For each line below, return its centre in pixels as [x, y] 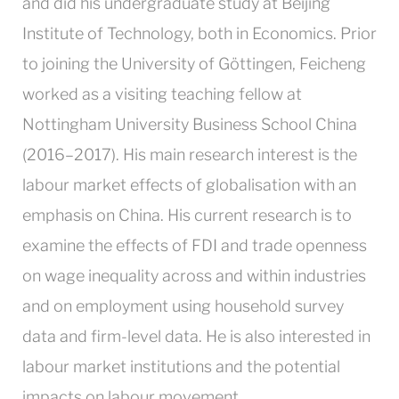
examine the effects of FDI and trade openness [195, 245]
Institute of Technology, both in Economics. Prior [199, 33]
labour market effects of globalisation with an [189, 185]
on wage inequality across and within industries [194, 276]
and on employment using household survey [183, 306]
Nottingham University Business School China [190, 124]
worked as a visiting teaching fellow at [162, 94]
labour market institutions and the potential [181, 366]
